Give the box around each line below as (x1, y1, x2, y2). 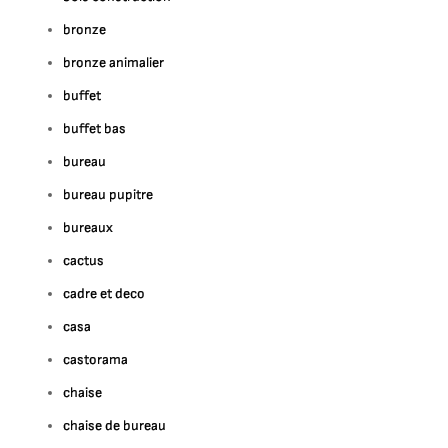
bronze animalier (63, 54, 165, 71)
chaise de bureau (63, 417, 167, 434)
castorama (63, 351, 129, 368)
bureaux (63, 219, 114, 236)
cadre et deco (63, 285, 146, 302)
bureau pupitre (63, 186, 154, 203)
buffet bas (63, 120, 127, 137)
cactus (63, 252, 105, 269)
